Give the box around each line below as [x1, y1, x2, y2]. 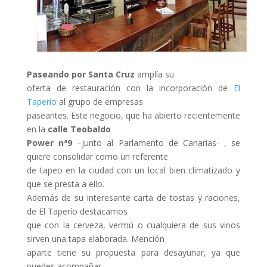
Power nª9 [26, 136, 72, 148]
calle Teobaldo [47, 123, 111, 135]
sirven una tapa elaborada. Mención [26, 232, 164, 244]
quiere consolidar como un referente [26, 150, 168, 162]
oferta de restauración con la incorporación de [26, 82, 234, 94]
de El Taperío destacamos [26, 205, 128, 217]
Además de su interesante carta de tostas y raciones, [26, 191, 241, 203]
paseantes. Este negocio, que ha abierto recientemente [26, 109, 241, 121]
